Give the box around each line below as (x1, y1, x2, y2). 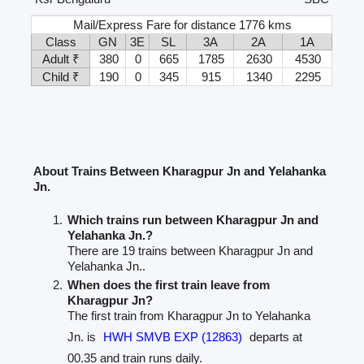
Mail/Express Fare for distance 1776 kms (73, 18, 292, 32)
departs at (246, 329, 303, 344)
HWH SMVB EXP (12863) (103, 329, 243, 344)
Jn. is (67, 329, 100, 344)
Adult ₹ (41, 52, 80, 67)
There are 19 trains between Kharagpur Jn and (67, 243, 314, 258)
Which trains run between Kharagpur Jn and (67, 212, 319, 227)
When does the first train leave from (67, 277, 271, 292)
